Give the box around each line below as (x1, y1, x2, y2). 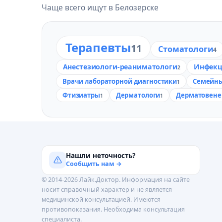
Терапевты (65, 39, 131, 55)
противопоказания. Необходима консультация (42, 205, 185, 214)
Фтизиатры (62, 90, 100, 100)
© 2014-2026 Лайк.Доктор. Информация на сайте (42, 175, 190, 184)
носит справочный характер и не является (42, 185, 172, 194)
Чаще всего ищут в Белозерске (42, 2, 159, 13)
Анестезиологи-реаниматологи (62, 62, 177, 72)
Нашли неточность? (66, 151, 135, 161)
